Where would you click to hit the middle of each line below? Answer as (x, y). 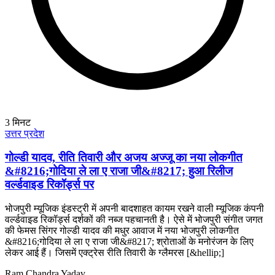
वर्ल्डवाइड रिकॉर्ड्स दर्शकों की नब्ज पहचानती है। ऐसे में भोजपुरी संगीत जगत (134, 219)
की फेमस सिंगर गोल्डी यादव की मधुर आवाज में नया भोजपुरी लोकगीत (122, 230)
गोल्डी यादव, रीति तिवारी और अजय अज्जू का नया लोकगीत (124, 157)
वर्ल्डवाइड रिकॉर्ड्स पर (49, 184)
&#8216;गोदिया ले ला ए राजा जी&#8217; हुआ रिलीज (119, 171)
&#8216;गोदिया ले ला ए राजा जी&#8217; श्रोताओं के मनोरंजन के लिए (129, 241)
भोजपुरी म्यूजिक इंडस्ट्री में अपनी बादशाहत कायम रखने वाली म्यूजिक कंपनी (134, 208)
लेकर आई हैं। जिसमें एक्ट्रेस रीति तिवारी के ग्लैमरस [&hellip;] (114, 252)
